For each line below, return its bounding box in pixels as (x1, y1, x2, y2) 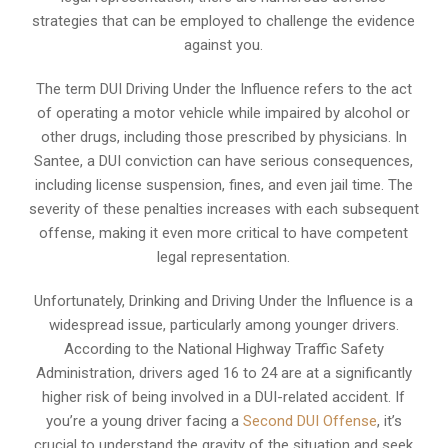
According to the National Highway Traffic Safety (63, 339, 384, 358)
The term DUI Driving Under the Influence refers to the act (35, 79, 412, 98)
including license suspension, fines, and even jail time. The (34, 175, 413, 194)
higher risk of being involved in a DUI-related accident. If (42, 387, 406, 406)
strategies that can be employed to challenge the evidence (32, 11, 416, 30)
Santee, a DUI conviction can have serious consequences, (34, 151, 414, 170)
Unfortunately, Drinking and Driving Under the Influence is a (34, 291, 414, 310)
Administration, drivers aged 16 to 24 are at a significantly (35, 363, 412, 382)
